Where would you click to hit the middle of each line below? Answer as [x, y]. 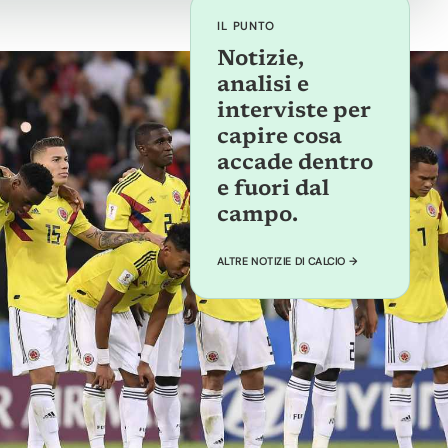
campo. [257, 215]
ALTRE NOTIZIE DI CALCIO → [287, 261]
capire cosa [279, 137]
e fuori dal [273, 189]
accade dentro [295, 163]
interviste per [293, 111]
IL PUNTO [246, 25]
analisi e [263, 85]
